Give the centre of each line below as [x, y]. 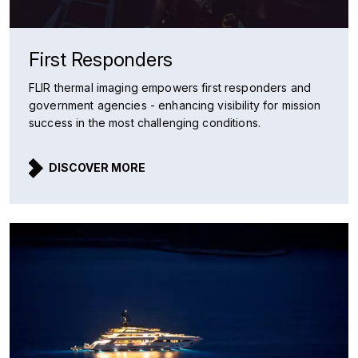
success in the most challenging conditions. [145, 123]
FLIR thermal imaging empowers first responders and [170, 88]
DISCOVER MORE [97, 167]
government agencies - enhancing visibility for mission [175, 105]
